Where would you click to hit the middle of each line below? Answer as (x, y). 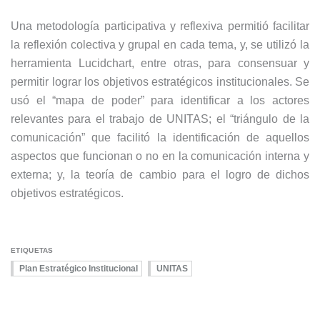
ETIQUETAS (32, 250)
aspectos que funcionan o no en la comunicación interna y (160, 156)
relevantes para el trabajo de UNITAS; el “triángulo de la (160, 119)
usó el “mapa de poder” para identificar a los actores (160, 100)
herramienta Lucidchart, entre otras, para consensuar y (160, 63)
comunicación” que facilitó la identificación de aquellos (160, 137)
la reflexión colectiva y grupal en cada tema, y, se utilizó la (160, 44)
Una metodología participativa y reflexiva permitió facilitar (160, 26)
